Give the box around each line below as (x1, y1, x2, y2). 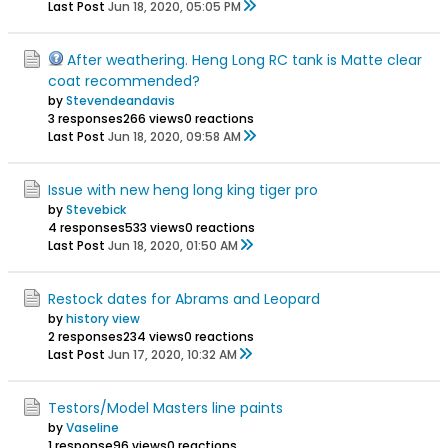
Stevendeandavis (66, 91, 175, 109)
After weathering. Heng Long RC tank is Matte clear (67, 49, 422, 70)
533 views (125, 218, 185, 236)
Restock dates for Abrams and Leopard (48, 288, 320, 309)
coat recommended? (48, 70, 200, 91)
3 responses (48, 109, 123, 127)
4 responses (48, 218, 125, 236)
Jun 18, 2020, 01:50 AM (108, 236, 238, 254)
